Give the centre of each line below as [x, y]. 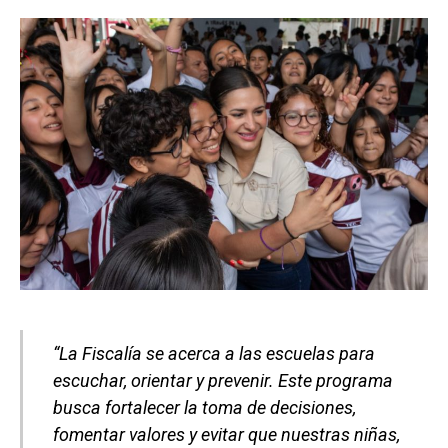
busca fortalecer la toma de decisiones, [204, 407]
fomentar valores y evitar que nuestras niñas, [226, 434]
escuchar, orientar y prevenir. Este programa [223, 380]
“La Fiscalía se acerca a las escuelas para [214, 353]
